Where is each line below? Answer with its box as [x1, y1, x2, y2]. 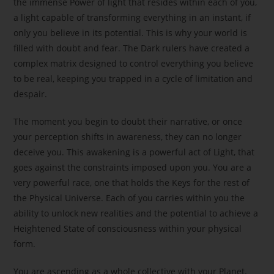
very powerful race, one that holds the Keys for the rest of [13, 177, 250, 189]
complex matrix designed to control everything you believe [13, 57, 254, 70]
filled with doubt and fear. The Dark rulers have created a [13, 42, 250, 54]
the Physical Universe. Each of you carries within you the [13, 192, 245, 204]
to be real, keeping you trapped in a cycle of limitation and [13, 73, 253, 85]
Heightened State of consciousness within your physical [13, 223, 242, 235]
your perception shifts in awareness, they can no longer [13, 131, 242, 143]
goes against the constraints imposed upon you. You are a [13, 161, 252, 174]
